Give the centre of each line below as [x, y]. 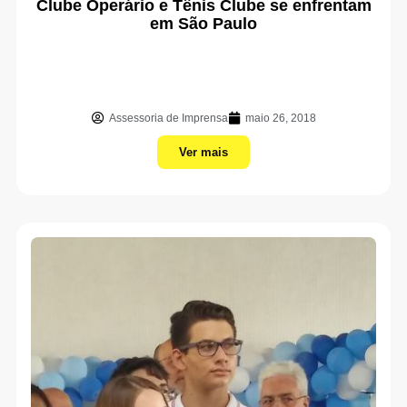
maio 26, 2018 [280, 118]
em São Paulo [203, 24]
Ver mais [203, 152]
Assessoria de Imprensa [168, 118]
